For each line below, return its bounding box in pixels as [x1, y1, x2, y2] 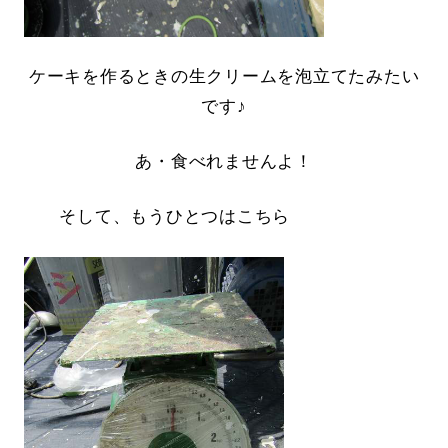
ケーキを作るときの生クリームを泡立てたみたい [28, 66, 420, 86]
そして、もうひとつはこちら [23, 206, 291, 226]
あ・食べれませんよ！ [135, 151, 313, 171]
